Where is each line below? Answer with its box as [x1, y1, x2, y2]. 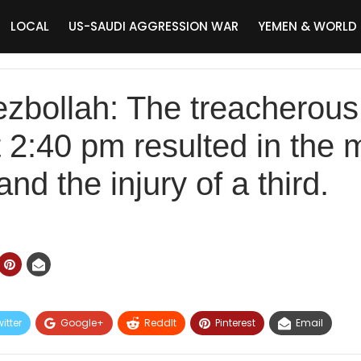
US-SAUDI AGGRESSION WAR [68, 18, 239, 35]
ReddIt [144, 316, 176, 330]
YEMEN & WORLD [258, 18, 357, 35]
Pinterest [215, 316, 255, 330]
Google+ [60, 316, 104, 330]
